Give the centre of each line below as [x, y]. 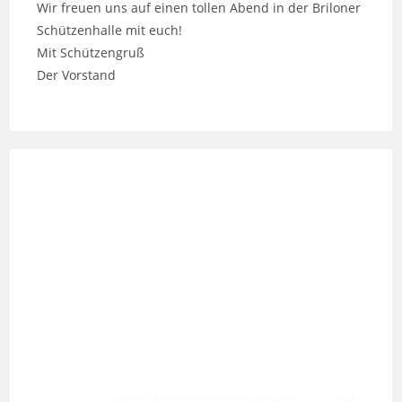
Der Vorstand [77, 75]
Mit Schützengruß [91, 53]
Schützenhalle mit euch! [110, 31]
